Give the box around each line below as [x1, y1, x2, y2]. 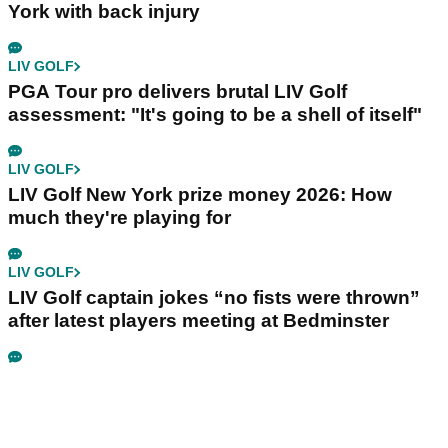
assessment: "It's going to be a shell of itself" [8, 104, 422, 126]
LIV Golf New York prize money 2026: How [8, 184, 392, 206]
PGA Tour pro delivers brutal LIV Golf [8, 81, 347, 103]
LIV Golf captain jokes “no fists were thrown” [8, 287, 420, 309]
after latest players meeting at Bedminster [8, 310, 389, 332]
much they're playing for [8, 207, 231, 229]
